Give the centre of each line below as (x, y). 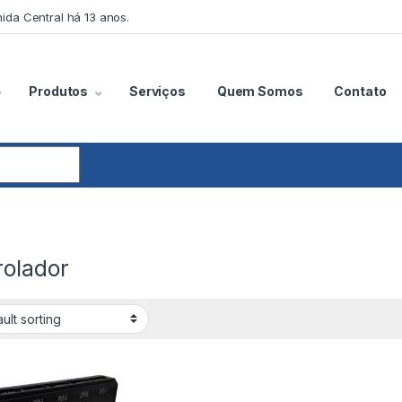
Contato (360, 92)
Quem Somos (260, 92)
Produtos (59, 92)
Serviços (157, 92)
